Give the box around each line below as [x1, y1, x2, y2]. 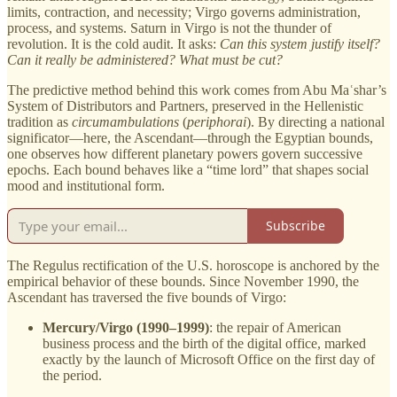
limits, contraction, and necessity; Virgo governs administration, [7, 4, 361, 19]
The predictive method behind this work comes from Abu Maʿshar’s [7, 82, 386, 97]
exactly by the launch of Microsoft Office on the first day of [43, 351, 375, 367]
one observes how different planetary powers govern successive [7, 145, 362, 161]
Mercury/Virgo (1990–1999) [43, 319, 209, 335]
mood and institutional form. [7, 177, 165, 193]
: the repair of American [209, 319, 341, 335]
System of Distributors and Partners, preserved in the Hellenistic [7, 97, 363, 113]
